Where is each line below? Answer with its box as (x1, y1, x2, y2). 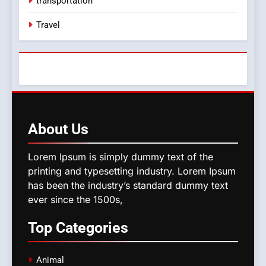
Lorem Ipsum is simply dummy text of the (28, 151, 213, 163)
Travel (36, 20, 60, 31)
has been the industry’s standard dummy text (28, 179, 228, 192)
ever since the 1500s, (28, 194, 123, 206)
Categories (56, 219, 128, 237)
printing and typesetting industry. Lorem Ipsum (28, 165, 236, 178)
